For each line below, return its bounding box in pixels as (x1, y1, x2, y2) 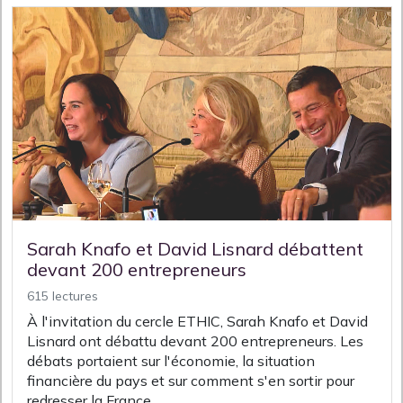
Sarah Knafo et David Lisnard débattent (27, 237, 363, 260)
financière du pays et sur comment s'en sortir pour (27, 371, 354, 390)
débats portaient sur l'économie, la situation (27, 351, 315, 370)
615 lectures (27, 287, 98, 304)
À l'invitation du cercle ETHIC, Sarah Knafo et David (27, 311, 368, 330)
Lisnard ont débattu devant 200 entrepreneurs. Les (27, 331, 363, 350)
